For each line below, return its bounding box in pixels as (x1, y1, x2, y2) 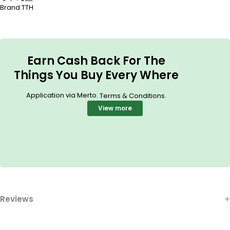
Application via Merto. (26, 90, 100, 100)
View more (98, 103, 132, 112)
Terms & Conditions (99, 90, 165, 101)
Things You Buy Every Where (13, 67, 179, 83)
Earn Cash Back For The (27, 52, 165, 69)
